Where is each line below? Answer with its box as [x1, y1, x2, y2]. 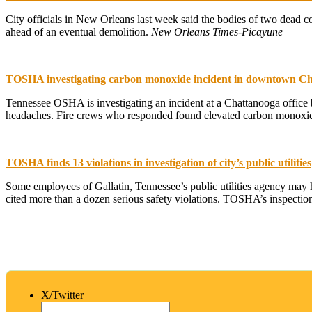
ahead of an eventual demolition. [6, 25, 151, 38]
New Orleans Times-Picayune [151, 25, 283, 38]
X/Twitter [41, 289, 84, 302]
